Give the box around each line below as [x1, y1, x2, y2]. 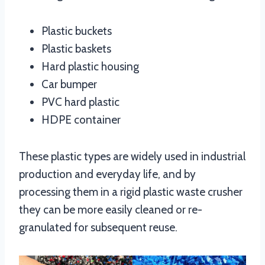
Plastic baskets [41, 42, 111, 56]
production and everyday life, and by [19, 167, 196, 182]
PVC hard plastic [41, 95, 119, 109]
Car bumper [41, 77, 97, 92]
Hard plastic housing [41, 60, 139, 74]
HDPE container [41, 113, 121, 127]
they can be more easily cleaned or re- [19, 203, 202, 217]
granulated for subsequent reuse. [19, 221, 177, 235]
